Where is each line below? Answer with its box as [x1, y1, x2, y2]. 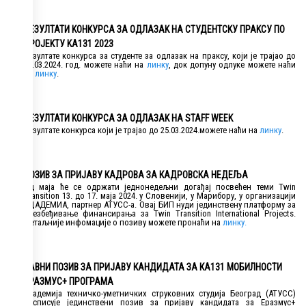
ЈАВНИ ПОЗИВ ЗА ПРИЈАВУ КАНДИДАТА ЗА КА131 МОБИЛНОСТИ [24, 262, 282, 273]
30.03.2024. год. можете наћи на [24, 59, 147, 70]
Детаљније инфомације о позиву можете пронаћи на [24, 217, 223, 228]
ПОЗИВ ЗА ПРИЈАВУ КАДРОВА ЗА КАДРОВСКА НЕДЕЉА [24, 169, 248, 181]
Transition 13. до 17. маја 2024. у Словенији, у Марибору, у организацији [24, 191, 296, 201]
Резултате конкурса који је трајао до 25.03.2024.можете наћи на [24, 125, 260, 136]
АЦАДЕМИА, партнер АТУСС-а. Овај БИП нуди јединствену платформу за [24, 199, 296, 210]
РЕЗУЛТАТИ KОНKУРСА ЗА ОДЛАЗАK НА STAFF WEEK [24, 113, 233, 124]
